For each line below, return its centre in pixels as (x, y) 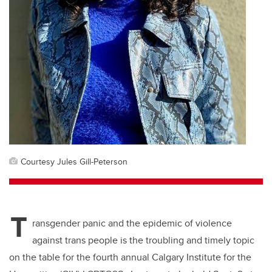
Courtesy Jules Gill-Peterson (74, 161)
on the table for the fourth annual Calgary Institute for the (130, 257)
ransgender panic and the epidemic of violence (132, 223)
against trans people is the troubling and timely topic (143, 240)
